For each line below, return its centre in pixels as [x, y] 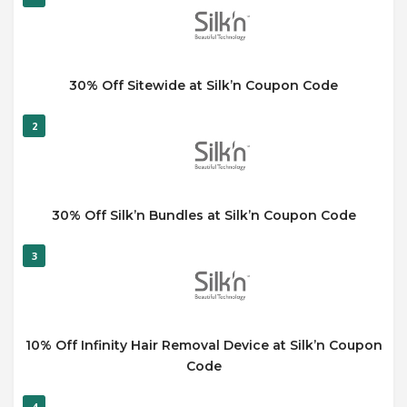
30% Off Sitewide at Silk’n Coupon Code [203, 85]
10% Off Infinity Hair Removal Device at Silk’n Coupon [203, 345]
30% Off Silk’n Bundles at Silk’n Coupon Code [203, 215]
